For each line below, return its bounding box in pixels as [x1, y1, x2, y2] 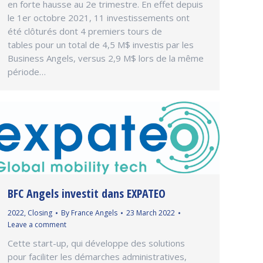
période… [8, 65, 46, 77]
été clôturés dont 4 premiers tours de [8, 25, 162, 37]
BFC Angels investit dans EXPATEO [8, 186, 166, 202]
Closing [28, 208, 52, 218]
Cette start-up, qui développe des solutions [8, 237, 185, 249]
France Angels [71, 208, 117, 218]
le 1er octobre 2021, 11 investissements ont [8, 11, 190, 23]
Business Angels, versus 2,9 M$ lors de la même [8, 52, 204, 64]
